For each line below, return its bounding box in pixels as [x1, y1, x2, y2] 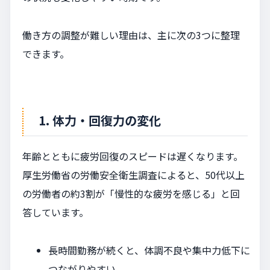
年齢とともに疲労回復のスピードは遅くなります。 [22, 148, 243, 163]
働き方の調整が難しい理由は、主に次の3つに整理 [22, 27, 240, 42]
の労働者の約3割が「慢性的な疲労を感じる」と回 [22, 186, 240, 201]
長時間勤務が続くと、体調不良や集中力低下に [48, 242, 251, 257]
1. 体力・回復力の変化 [39, 111, 161, 129]
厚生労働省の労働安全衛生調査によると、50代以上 [22, 167, 245, 182]
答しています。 [22, 204, 89, 219]
